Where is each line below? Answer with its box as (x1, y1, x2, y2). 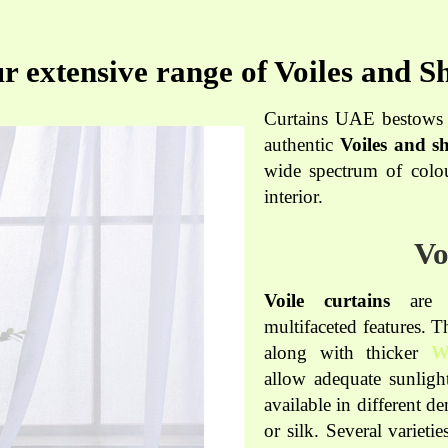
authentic (264, 134, 340, 156)
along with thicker (264, 342, 432, 364)
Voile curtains (264, 290, 391, 312)
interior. (264, 186, 323, 208)
